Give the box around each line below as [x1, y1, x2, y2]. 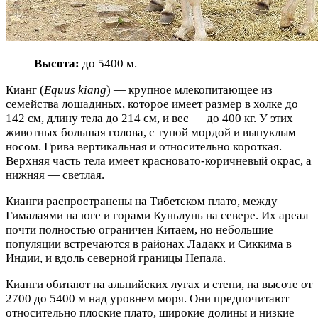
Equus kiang [44, 83, 106, 97]
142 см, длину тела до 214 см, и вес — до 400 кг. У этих [6, 111, 293, 126]
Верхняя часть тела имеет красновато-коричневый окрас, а [6, 154, 312, 168]
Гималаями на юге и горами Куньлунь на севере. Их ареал [6, 209, 308, 223]
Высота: [34, 57, 79, 71]
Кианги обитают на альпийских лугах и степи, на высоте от [6, 278, 312, 292]
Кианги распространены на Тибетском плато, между [6, 194, 278, 209]
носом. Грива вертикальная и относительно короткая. [6, 140, 282, 154]
